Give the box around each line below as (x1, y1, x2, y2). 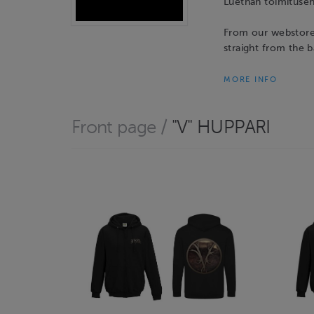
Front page (71, 116, 156, 137)
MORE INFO (224, 74, 278, 84)
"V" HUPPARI (171, 116, 271, 137)
